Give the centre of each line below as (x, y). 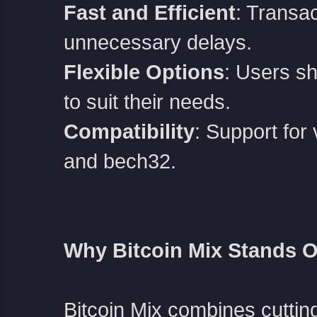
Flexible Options (144, 72)
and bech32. (120, 161)
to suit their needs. (147, 102)
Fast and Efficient (149, 13)
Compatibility (129, 132)
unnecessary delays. (157, 42)
